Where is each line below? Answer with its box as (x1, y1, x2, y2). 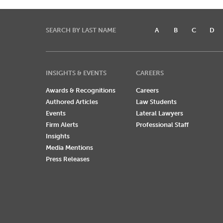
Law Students (135, 98, 177, 106)
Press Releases (46, 155, 90, 163)
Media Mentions (46, 143, 93, 151)
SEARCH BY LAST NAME (46, 26, 116, 34)
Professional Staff (135, 120, 189, 128)
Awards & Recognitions (46, 86, 115, 94)
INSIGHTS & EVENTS (46, 69, 107, 77)
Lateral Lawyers (135, 109, 183, 117)
